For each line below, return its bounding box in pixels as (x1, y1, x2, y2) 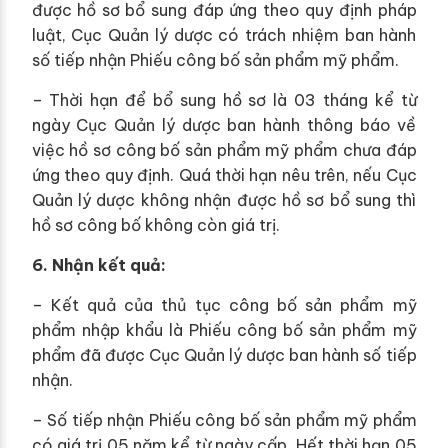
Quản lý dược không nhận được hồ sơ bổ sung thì (31, 189, 417, 210)
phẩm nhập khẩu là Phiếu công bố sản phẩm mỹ (31, 319, 417, 340)
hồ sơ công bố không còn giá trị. (31, 214, 280, 235)
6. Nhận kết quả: (31, 254, 166, 275)
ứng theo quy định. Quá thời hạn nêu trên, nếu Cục (31, 164, 417, 185)
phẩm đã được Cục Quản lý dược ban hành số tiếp (31, 344, 417, 365)
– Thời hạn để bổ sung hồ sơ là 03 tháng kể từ (31, 89, 417, 110)
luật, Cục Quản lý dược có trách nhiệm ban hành (31, 24, 417, 45)
